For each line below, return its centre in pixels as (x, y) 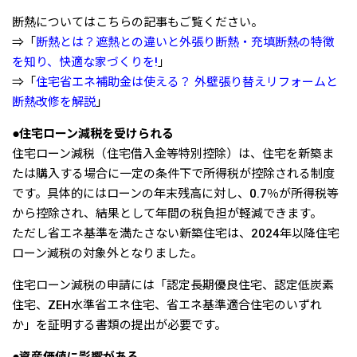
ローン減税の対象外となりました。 (107, 253)
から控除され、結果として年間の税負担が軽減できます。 (167, 213)
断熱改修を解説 (54, 102)
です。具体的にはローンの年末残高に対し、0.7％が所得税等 (175, 193)
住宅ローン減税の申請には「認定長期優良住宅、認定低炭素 (173, 285)
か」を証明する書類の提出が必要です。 (119, 325)
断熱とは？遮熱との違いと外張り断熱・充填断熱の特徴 (185, 42)
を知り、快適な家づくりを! (85, 62)
